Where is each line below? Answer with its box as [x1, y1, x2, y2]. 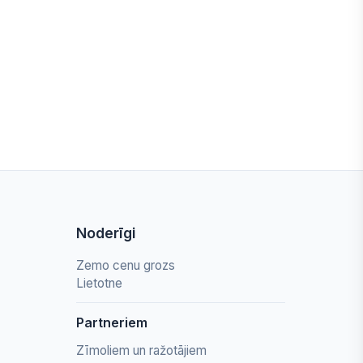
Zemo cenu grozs [76, 258, 175, 273]
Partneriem [76, 314, 147, 331]
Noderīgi [76, 224, 135, 241]
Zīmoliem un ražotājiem [76, 343, 207, 358]
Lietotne [76, 275, 122, 291]
